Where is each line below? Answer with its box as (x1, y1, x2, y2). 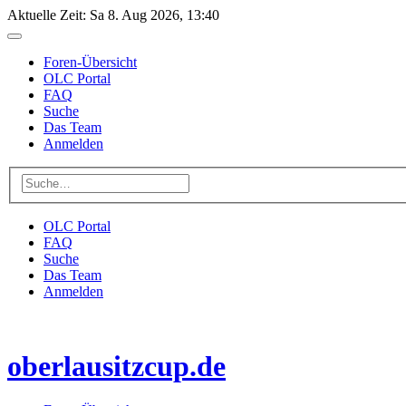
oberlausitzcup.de (7, 350, 226, 383)
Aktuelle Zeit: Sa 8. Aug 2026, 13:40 (7, 7, 219, 23)
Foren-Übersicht (43, 54, 137, 70)
